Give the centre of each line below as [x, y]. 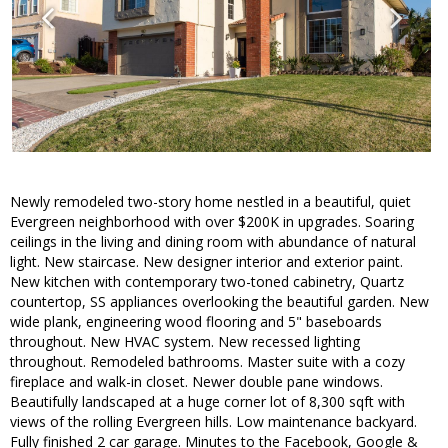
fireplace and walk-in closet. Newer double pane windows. [196, 382]
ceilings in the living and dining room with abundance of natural [213, 242]
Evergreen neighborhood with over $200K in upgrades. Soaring [212, 222]
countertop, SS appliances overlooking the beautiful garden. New [219, 302]
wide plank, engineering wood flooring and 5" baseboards [196, 322]
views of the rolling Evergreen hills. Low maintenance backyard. [213, 422]
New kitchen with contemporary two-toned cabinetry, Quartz [207, 282]
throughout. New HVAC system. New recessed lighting [185, 342]
